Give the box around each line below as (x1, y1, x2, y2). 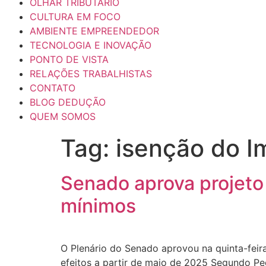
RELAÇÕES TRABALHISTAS (30, 67, 152, 80)
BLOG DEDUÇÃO (30, 96, 106, 108)
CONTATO (30, 81, 75, 94)
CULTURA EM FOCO (30, 10, 121, 23)
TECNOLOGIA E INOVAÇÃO (30, 39, 151, 51)
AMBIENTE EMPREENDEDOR (30, 24, 159, 37)
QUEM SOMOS (30, 110, 96, 122)
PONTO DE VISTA (30, 53, 109, 65)
